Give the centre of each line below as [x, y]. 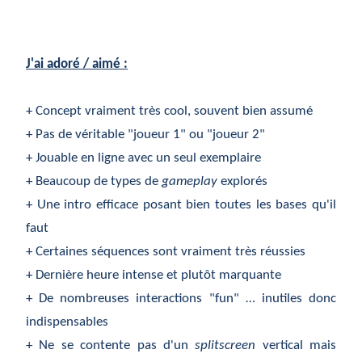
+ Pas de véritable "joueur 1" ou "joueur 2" [145, 134]
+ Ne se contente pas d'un [111, 345]
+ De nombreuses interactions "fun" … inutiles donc [181, 298]
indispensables [67, 322]
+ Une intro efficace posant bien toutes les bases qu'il [181, 204]
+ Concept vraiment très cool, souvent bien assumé [169, 111]
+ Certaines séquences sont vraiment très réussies [166, 251]
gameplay [189, 181]
